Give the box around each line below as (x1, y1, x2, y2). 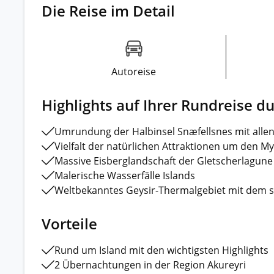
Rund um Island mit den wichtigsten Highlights (54, 243, 268, 257)
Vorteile (42, 213, 97, 234)
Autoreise (111, 64, 156, 78)
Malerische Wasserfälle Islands (54, 168, 195, 182)
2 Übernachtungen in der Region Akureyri (54, 257, 246, 272)
